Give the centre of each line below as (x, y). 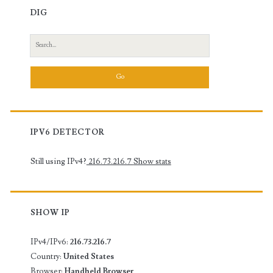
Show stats (152, 161)
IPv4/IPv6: (50, 242)
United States (88, 256)
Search (41, 41)
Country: (47, 256)
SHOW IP (50, 212)
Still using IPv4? (58, 161)
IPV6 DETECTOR (68, 132)
